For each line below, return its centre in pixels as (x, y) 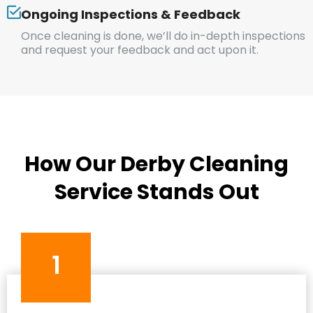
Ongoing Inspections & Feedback (131, 14)
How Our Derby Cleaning (156, 164)
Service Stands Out (156, 192)
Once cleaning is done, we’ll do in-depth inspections (163, 36)
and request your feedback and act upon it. (140, 50)
